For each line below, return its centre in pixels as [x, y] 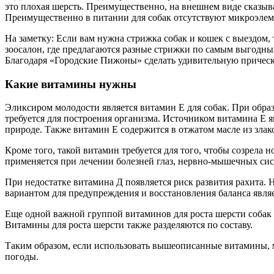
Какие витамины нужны [71, 84]
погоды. [22, 257]
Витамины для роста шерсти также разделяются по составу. [129, 225]
